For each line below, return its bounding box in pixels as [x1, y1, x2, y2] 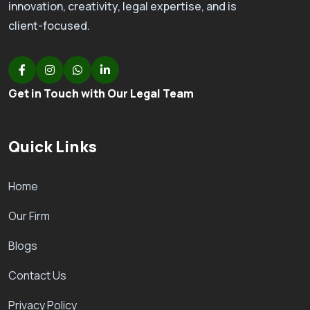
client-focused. [8, 17, 90, 33]
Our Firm [8, 208, 50, 224]
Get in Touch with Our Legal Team [8, 85, 194, 101]
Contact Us [8, 267, 66, 283]
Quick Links [8, 136, 97, 157]
